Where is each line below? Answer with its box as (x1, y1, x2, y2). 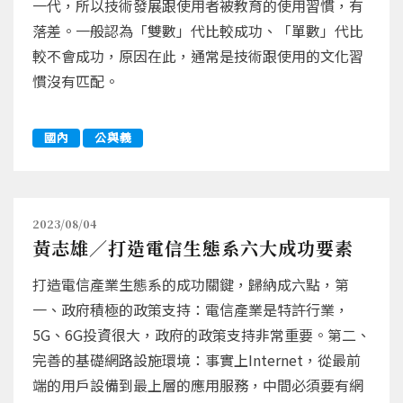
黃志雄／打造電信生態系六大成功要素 (32, 235, 354, 261)
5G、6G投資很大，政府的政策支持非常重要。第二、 (32, 324, 371, 345)
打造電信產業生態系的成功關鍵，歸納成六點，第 (32, 273, 349, 295)
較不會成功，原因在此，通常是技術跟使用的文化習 (32, 45, 363, 67)
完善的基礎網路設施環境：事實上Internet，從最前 (32, 349, 361, 371)
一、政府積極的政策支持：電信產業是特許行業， (32, 299, 349, 320)
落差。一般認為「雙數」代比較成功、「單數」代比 (32, 20, 363, 41)
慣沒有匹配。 (32, 70, 119, 92)
